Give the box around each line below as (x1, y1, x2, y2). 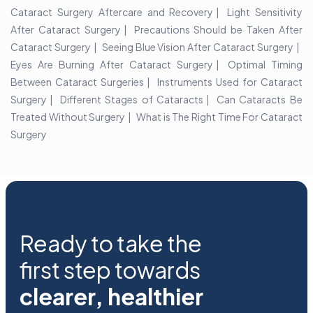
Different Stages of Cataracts (59, 93, 204, 106)
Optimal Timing (228, 58, 303, 71)
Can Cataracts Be (216, 93, 303, 106)
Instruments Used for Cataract (156, 75, 303, 89)
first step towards (20, 256, 201, 284)
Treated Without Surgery (10, 110, 126, 124)
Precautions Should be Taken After (133, 23, 303, 36)
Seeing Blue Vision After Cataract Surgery (101, 41, 294, 54)
